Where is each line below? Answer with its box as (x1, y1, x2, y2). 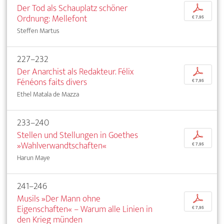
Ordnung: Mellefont (17, 11, 87, 27)
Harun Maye (17, 152, 50, 164)
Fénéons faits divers (17, 74, 87, 90)
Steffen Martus (17, 25, 59, 37)
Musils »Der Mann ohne (17, 191, 100, 207)
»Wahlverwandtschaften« (17, 138, 106, 154)
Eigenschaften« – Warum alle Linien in (17, 201, 152, 217)
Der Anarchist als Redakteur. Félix (17, 64, 133, 80)
